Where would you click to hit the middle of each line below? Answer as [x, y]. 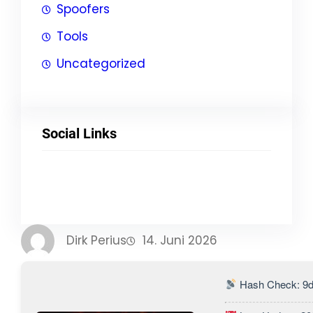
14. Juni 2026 [180, 241]
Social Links [79, 134]
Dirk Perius [96, 241]
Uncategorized [101, 64]
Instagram [87, 187]
